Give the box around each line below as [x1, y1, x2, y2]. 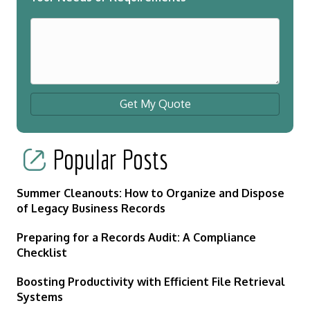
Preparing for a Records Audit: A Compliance [17, 230, 256, 245]
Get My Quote [119, 97, 191, 111]
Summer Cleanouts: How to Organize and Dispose [17, 186, 284, 201]
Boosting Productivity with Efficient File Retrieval [17, 275, 285, 289]
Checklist [17, 246, 67, 260]
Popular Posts [53, 143, 168, 176]
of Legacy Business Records [17, 201, 165, 216]
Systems [17, 290, 63, 304]
